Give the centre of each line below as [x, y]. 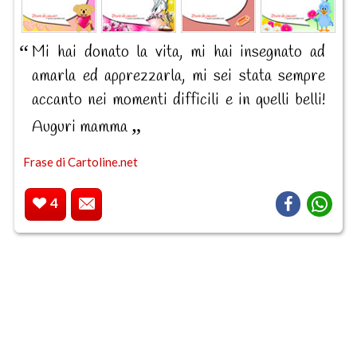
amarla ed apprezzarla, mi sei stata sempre [178, 76]
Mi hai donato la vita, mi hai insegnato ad [178, 52]
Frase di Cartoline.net [80, 161]
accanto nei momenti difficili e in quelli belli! [178, 100]
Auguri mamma [82, 127]
